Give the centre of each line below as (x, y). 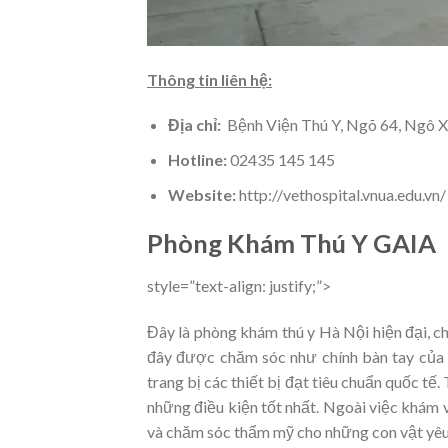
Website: (201, 194)
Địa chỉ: (195, 125)
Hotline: (197, 159)
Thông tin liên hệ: (209, 79)
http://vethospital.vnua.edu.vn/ (340, 194)
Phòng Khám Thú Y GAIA (291, 243)
